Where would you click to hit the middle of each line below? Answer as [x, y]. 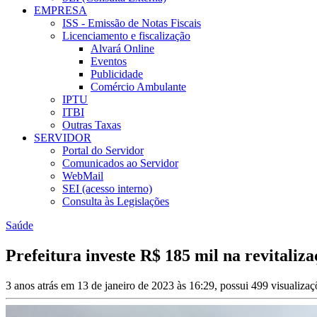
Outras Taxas [92, 125]
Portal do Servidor [103, 151]
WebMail [83, 176]
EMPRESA [60, 11]
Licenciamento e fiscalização [126, 36]
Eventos [109, 62]
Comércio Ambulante [138, 87]
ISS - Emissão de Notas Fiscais [132, 23]
